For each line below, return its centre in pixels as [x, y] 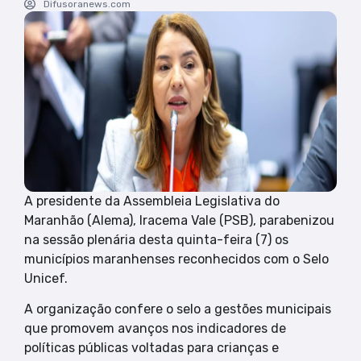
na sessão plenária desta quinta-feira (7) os [156, 239]
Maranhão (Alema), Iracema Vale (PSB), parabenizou [179, 220]
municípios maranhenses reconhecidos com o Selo [176, 259]
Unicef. [46, 278]
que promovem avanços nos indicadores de [155, 329]
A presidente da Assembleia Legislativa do [152, 201]
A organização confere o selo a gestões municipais [178, 309]
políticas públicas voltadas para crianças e [151, 348]
